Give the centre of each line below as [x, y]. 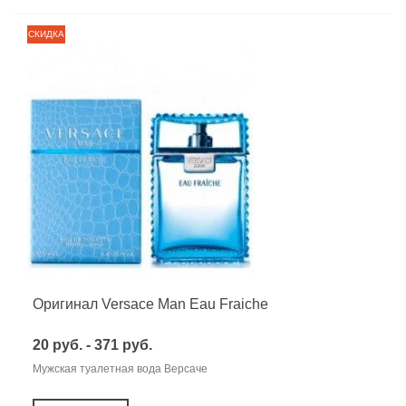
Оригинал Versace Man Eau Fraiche [150, 304]
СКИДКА [46, 34]
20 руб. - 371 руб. [92, 344]
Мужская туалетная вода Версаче [120, 368]
